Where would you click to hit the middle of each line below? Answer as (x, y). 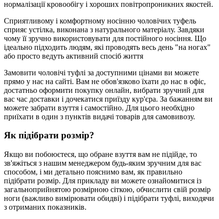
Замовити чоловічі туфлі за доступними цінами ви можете (101, 72)
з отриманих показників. (45, 207)
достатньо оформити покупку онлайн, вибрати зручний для (104, 90)
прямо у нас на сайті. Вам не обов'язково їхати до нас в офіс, (105, 81)
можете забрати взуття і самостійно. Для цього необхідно (99, 108)
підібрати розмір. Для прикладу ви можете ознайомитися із (103, 181)
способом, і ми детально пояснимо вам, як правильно (93, 172)
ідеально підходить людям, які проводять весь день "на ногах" (107, 47)
